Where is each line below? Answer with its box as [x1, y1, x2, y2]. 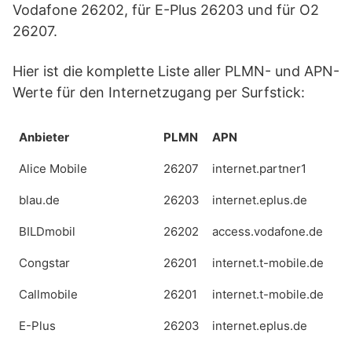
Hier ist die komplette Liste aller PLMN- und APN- [13, 63, 339, 79]
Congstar [19, 255, 70, 270]
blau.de [19, 192, 60, 207]
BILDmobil [19, 224, 75, 239]
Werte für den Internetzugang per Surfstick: [13, 84, 309, 101]
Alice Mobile [19, 161, 87, 176]
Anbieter [19, 130, 69, 145]
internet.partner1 [212, 161, 306, 176]
